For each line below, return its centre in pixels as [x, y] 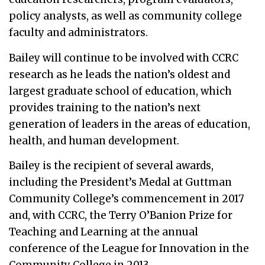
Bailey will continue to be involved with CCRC [124, 58]
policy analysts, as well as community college [125, 16]
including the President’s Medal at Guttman [120, 182]
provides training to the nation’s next [105, 107]
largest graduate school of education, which [120, 91]
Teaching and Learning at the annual [104, 232]
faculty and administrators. [78, 33]
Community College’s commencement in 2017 [127, 198]
